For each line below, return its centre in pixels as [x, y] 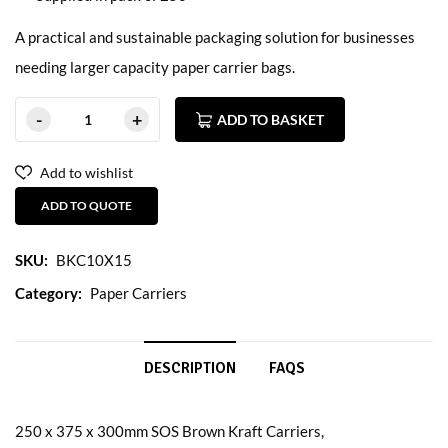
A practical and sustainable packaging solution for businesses [215, 36]
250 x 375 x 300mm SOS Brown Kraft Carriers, [169, 430]
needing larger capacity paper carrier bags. [155, 66]
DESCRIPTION [189, 367]
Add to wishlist [86, 172]
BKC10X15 [94, 259]
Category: [48, 292]
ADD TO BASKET [270, 119]
